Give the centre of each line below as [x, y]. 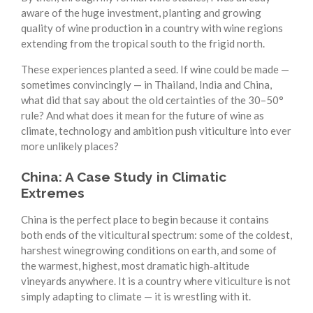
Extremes [53, 193]
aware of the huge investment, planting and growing [141, 12]
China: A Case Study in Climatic [124, 177]
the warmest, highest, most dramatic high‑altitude [135, 266]
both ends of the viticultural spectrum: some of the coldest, [156, 235]
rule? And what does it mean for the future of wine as [143, 115]
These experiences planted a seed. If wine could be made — [155, 69]
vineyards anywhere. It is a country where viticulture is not [156, 281]
